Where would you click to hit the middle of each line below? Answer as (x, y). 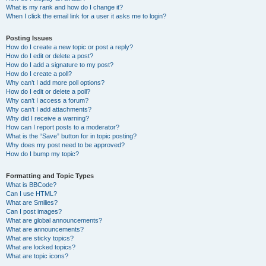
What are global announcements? (54, 220)
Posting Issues (29, 38)
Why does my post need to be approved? (65, 145)
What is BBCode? (31, 185)
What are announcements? (45, 229)
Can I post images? (34, 211)
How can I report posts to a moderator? (63, 127)
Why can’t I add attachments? (49, 109)
